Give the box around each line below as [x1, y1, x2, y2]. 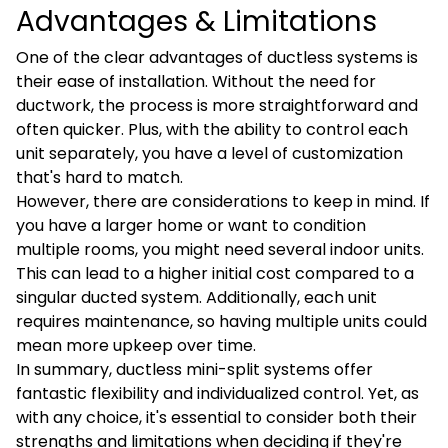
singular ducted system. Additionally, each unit [16, 286, 377, 309]
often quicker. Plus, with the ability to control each [16, 118, 408, 141]
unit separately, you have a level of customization [16, 142, 403, 165]
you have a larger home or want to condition [16, 214, 366, 237]
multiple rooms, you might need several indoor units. [16, 238, 424, 261]
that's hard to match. [16, 166, 183, 189]
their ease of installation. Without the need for [16, 70, 376, 93]
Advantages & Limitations [16, 2, 377, 41]
